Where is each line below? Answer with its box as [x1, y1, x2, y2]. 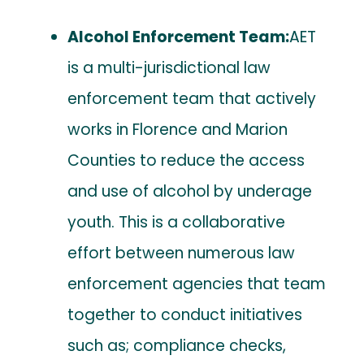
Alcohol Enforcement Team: [67, 25, 290, 48]
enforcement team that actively [67, 87, 317, 110]
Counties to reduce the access [67, 149, 305, 171]
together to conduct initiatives [67, 303, 303, 326]
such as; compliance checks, [67, 334, 287, 357]
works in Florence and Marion [67, 118, 288, 141]
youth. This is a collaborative [67, 210, 286, 233]
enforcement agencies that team [67, 272, 327, 295]
